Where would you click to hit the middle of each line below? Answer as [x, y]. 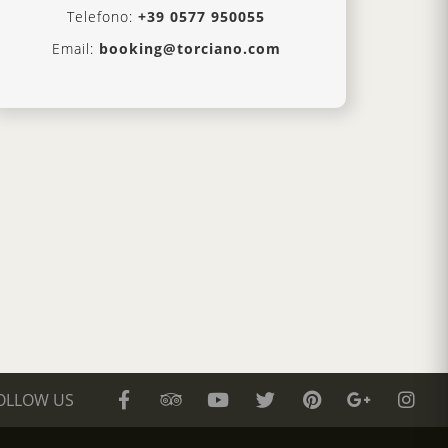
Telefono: [102, 16]
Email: [75, 48]
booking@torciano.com [189, 48]
